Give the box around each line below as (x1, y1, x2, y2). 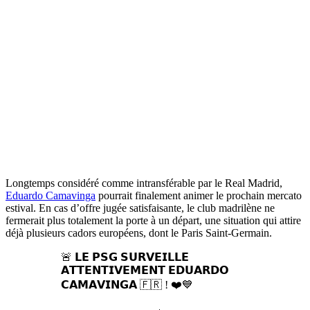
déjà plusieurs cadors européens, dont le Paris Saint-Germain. (6, 226, 272, 239)
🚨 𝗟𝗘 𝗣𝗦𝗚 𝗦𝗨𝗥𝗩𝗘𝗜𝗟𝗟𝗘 (61, 250, 189, 263)
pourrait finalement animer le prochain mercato (95, 189, 302, 201)
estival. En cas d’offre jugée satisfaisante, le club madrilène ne (6, 201, 275, 214)
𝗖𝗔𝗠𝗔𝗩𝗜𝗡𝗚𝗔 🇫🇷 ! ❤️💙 (61, 278, 193, 291)
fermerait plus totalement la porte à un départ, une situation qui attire (6, 214, 301, 226)
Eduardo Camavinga (6, 189, 95, 201)
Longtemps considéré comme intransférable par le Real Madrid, (6, 176, 282, 189)
